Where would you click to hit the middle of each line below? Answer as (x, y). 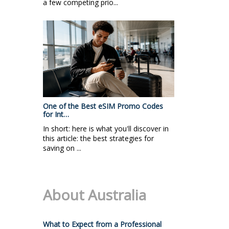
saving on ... (62, 148)
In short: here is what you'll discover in (106, 128)
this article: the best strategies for (98, 138)
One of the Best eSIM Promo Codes (103, 106)
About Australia (95, 194)
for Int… (56, 114)
